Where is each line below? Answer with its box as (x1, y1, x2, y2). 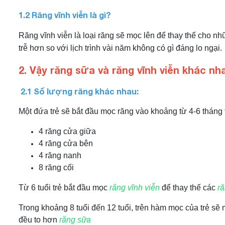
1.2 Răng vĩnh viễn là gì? (19, 10, 111, 20)
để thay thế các (160, 183, 217, 192)
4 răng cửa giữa (39, 127, 96, 136)
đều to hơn (19, 215, 59, 224)
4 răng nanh (39, 151, 81, 160)
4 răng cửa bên (39, 139, 93, 148)
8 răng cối (39, 163, 74, 172)
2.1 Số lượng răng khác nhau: (21, 86, 139, 96)
